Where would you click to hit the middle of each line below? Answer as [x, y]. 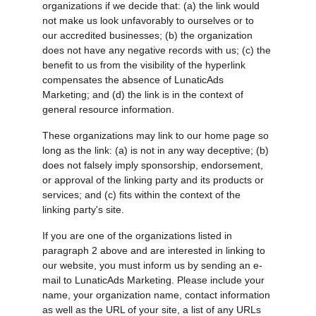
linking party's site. [83, 209]
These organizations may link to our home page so [157, 135]
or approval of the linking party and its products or [154, 180]
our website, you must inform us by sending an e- [152, 265]
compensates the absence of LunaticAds [134, 80]
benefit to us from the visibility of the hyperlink [145, 65]
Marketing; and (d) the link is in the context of [144, 95]
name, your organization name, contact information [158, 295]
